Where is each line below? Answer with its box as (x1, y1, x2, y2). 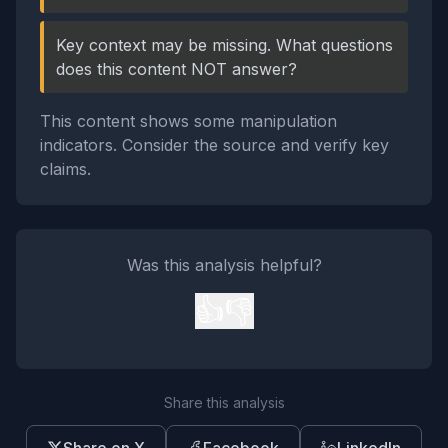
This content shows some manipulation (40, 111, 337, 131)
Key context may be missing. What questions (56, 35, 393, 55)
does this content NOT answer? (56, 59, 297, 79)
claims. (40, 159, 91, 179)
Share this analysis (163, 394, 285, 411)
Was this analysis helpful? (126, 255, 322, 275)
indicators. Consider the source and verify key (40, 135, 389, 155)
